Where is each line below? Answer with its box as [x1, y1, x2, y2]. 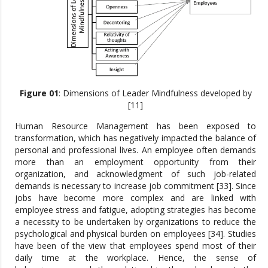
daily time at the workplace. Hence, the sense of [15, 251, 256, 263]
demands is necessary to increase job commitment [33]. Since [15, 179, 256, 191]
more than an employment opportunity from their [15, 156, 256, 167]
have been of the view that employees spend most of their [15, 239, 256, 251]
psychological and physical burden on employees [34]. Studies [15, 227, 256, 239]
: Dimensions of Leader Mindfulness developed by [58, 87, 252, 99]
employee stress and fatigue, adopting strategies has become [15, 203, 256, 215]
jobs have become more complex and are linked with [15, 191, 256, 203]
